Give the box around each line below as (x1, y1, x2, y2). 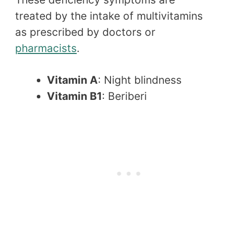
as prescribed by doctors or (15, 25, 155, 38)
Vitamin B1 (47, 90, 102, 103)
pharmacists (15, 41, 77, 54)
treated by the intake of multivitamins (15, 9, 203, 22)
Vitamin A (47, 74, 98, 87)
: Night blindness (98, 74, 182, 87)
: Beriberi (102, 90, 147, 103)
